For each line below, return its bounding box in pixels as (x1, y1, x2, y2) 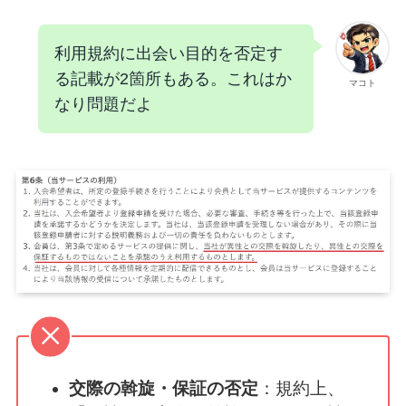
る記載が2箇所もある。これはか (53, 69, 292, 88)
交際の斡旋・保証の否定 (69, 378, 259, 398)
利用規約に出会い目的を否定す (53, 43, 283, 63)
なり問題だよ (53, 94, 152, 113)
